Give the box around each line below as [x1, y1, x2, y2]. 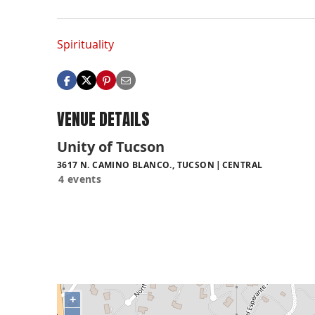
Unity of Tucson [57, 136, 165, 156]
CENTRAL [221, 158, 263, 171]
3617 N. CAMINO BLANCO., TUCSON [57, 158, 214, 171]
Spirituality [57, 37, 114, 53]
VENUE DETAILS [57, 107, 150, 132]
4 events [58, 172, 102, 186]
